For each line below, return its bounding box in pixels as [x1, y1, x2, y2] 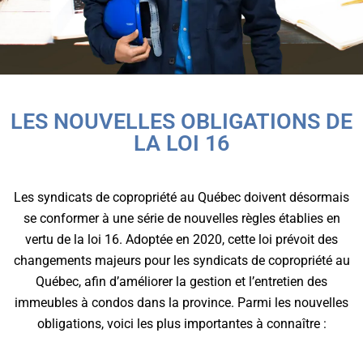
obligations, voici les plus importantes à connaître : [36, 316, 327, 332]
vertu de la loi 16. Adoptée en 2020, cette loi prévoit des [25, 232, 338, 248]
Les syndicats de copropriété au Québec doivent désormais [14, 190, 349, 206]
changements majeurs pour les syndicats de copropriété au [13, 253, 350, 269]
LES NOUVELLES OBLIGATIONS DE [11, 109, 352, 135]
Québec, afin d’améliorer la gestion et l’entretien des [36, 274, 327, 290]
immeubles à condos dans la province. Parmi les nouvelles [15, 295, 348, 311]
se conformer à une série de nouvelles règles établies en [23, 211, 340, 227]
